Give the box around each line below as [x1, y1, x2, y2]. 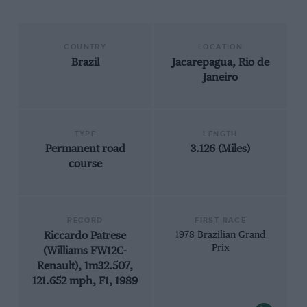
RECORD [67, 216, 103, 225]
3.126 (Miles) [191, 143, 251, 156]
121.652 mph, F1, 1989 [32, 275, 138, 287]
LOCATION [198, 42, 243, 52]
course [68, 158, 102, 171]
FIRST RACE [195, 216, 247, 225]
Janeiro [203, 71, 238, 84]
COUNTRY [64, 42, 107, 52]
